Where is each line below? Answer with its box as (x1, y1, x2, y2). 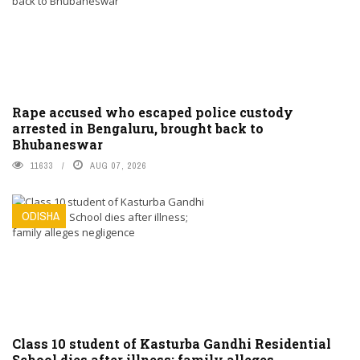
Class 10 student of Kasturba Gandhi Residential (12, 334, 331, 352)
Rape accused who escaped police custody (12, 103, 293, 121)
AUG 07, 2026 (90, 159, 147, 171)
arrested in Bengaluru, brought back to (12, 119, 264, 137)
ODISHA (22, 207, 59, 224)
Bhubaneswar (12, 135, 103, 153)
